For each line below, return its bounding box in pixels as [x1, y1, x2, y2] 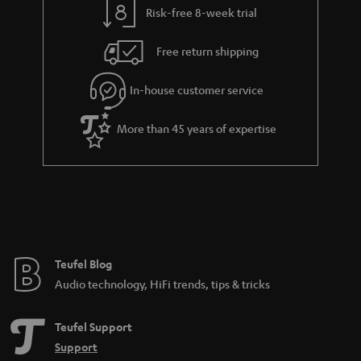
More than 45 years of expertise [117, 120, 277, 135]
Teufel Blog [55, 256, 112, 272]
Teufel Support [55, 319, 132, 334]
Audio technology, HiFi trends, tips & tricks [55, 276, 270, 291]
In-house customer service [130, 81, 264, 97]
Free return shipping [156, 43, 259, 58]
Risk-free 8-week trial [146, 4, 258, 19]
